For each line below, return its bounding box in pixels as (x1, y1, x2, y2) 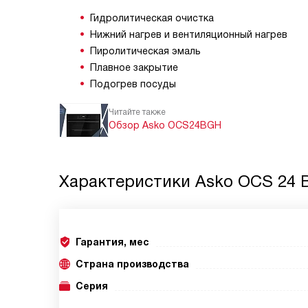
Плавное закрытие (90, 62, 178, 73)
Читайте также (109, 107, 166, 117)
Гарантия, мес (76, 236, 149, 247)
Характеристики (59, 172, 195, 190)
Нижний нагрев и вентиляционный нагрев (90, 29, 287, 40)
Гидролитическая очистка (90, 12, 214, 23)
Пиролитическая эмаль (90, 45, 201, 56)
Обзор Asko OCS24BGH (109, 120, 221, 131)
